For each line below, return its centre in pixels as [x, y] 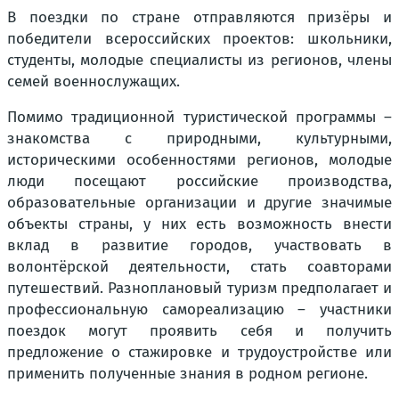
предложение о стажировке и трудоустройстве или [199, 352]
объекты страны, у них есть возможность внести [199, 224]
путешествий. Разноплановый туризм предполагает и [199, 288]
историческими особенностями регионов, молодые [199, 159]
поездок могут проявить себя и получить [199, 330]
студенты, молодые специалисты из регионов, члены [199, 60]
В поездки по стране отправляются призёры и [199, 17]
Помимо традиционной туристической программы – [199, 117]
